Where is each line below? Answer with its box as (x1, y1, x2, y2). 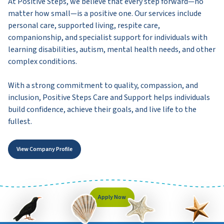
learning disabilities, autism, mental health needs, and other (8, 44, 215, 55)
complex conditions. (8, 56, 77, 67)
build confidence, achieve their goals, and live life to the (8, 104, 196, 115)
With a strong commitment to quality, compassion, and (8, 80, 198, 91)
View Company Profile (16, 145, 72, 154)
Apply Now (98, 193, 126, 202)
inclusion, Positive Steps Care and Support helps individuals (8, 92, 210, 103)
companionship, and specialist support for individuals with (8, 32, 207, 43)
